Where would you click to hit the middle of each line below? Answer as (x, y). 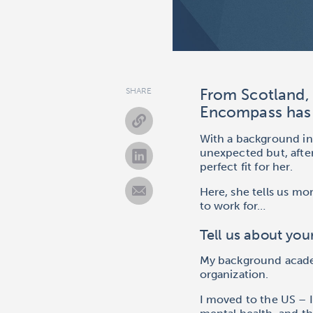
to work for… (233, 205)
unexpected (233, 152)
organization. (235, 274)
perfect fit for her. (246, 166)
